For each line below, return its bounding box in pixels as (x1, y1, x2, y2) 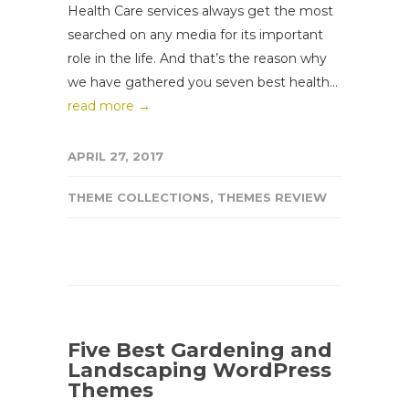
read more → (68, 97, 151, 114)
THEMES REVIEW (217, 189, 327, 204)
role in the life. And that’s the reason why (68, 49, 327, 67)
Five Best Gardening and (68, 337, 332, 362)
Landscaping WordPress (68, 357, 331, 383)
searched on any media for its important (68, 26, 323, 43)
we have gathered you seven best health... (68, 73, 338, 90)
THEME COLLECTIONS (68, 189, 210, 204)
